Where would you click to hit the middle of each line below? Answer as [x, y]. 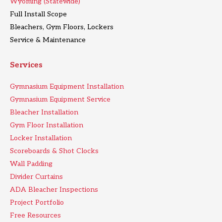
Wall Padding [31, 164]
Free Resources [35, 215]
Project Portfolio [37, 202]
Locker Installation [41, 138]
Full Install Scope [38, 14]
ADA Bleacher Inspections [54, 189]
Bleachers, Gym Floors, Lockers [62, 27]
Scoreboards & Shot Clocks [54, 151]
